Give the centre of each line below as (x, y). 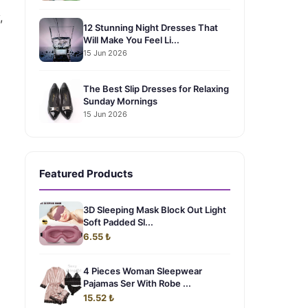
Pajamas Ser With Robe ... (137, 283)
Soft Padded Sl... (118, 222)
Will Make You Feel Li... (131, 40)
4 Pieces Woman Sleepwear (143, 271)
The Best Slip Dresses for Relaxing (156, 88)
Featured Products (86, 174)
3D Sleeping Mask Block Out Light (155, 210)
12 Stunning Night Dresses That (151, 27)
